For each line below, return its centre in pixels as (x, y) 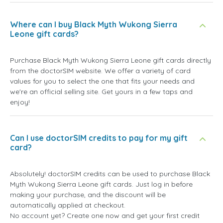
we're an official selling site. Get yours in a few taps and (101, 92)
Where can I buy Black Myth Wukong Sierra (94, 25)
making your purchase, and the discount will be (88, 195)
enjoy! (20, 102)
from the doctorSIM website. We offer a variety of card (100, 71)
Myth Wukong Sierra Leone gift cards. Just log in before (101, 184)
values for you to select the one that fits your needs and (102, 81)
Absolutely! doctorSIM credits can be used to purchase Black (110, 174)
